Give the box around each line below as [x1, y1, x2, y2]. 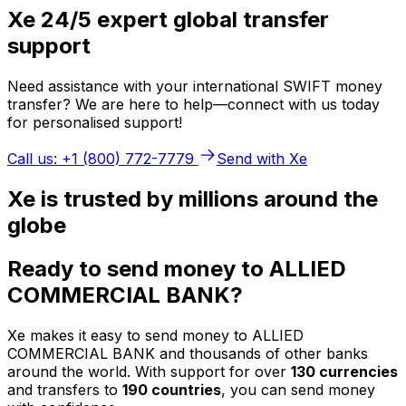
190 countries [122, 381, 221, 400]
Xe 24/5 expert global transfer [7, 5, 329, 33]
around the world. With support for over [7, 362, 291, 382]
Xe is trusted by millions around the [7, 185, 378, 212]
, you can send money [221, 381, 375, 400]
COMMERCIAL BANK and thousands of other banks [7, 344, 368, 363]
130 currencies [291, 362, 398, 382]
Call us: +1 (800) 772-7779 [7, 149, 194, 168]
